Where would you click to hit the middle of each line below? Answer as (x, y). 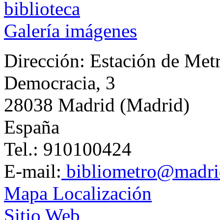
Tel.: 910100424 (68, 149)
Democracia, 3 (60, 82)
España (32, 127)
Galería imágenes (70, 30)
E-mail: (33, 171)
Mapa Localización (78, 193)
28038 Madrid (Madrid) (97, 105)
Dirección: (47, 60)
